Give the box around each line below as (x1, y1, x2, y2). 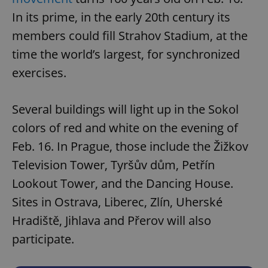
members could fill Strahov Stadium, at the (12, 28, 248, 44)
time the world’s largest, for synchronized (12, 46, 240, 63)
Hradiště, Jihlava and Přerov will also (12, 212, 211, 229)
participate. (12, 231, 74, 248)
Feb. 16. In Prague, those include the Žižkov (12, 138, 248, 155)
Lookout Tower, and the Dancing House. (12, 175, 233, 192)
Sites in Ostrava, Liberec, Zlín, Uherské (12, 194, 223, 211)
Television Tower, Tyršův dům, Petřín (12, 157, 215, 173)
